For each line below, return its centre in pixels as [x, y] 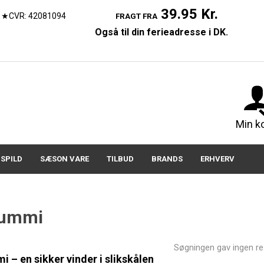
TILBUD [120, 159]
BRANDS [167, 159]
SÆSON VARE [64, 159]
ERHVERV [217, 159]
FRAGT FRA [136, 16]
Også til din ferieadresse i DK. [162, 32]
